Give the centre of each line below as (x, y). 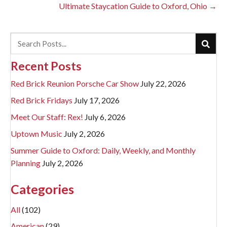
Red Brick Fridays (42, 100)
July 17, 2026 (97, 100)
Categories (42, 189)
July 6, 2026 (105, 117)
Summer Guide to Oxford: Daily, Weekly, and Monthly (103, 150)
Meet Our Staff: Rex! (47, 117)
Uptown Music (36, 134)
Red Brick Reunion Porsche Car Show (75, 84)
